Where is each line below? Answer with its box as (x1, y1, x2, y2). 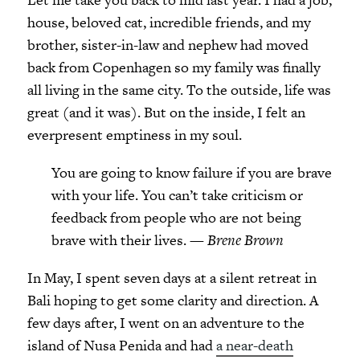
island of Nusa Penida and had (27, 335, 216, 355)
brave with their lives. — (51, 229, 204, 250)
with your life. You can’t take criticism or (51, 184, 303, 205)
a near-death (215, 335, 293, 355)
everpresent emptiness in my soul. (27, 124, 242, 145)
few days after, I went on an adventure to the (27, 313, 305, 333)
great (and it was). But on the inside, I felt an (27, 101, 305, 122)
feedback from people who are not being (51, 207, 301, 227)
